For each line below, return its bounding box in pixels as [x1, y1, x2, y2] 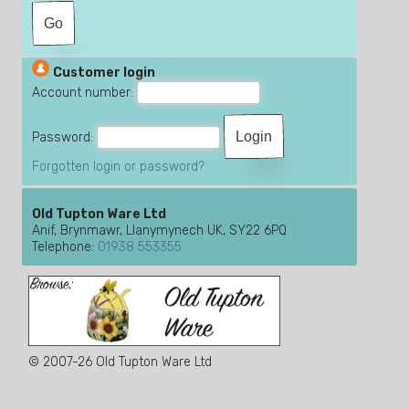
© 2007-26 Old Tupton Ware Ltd [28, 354, 213, 371]
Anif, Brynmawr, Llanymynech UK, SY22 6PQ [32, 223, 288, 239]
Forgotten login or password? [32, 159, 205, 175]
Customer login [53, 65, 156, 81]
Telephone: [32, 239, 99, 256]
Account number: [32, 85, 138, 101]
